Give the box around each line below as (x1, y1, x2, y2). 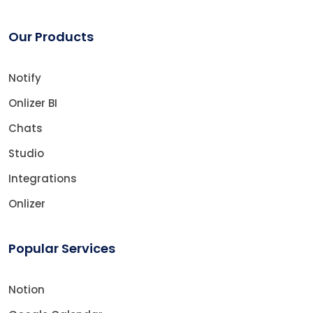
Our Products (8, 27, 94, 45)
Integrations (8, 170, 77, 186)
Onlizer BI (8, 95, 57, 110)
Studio (8, 145, 44, 161)
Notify (8, 70, 41, 85)
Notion (8, 282, 45, 297)
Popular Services (8, 239, 115, 257)
